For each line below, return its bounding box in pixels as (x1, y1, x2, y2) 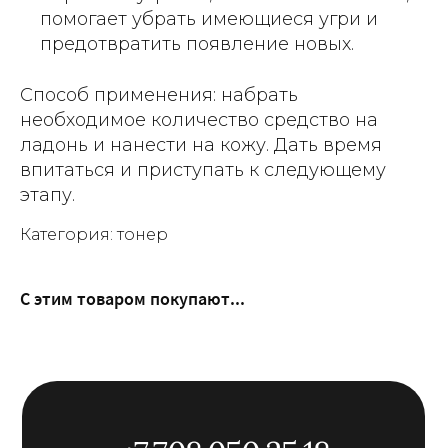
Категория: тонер (20, 225, 168, 245)
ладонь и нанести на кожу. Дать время (20, 134, 382, 157)
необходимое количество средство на (20, 109, 378, 132)
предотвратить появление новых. (40, 33, 354, 56)
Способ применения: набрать (20, 84, 298, 107)
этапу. (20, 184, 75, 207)
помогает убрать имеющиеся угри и (40, 8, 378, 31)
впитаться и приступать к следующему (20, 159, 386, 182)
